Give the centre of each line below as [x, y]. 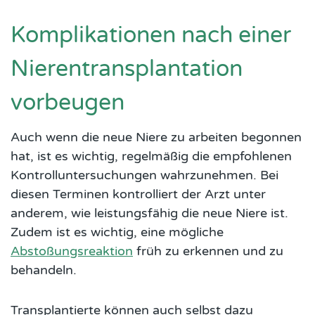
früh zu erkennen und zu [208, 251]
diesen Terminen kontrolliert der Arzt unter [138, 194]
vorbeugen [67, 102]
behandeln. [44, 270]
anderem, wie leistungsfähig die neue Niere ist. [149, 213]
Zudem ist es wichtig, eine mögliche [117, 232]
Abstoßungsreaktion [72, 251]
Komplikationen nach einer [151, 35]
